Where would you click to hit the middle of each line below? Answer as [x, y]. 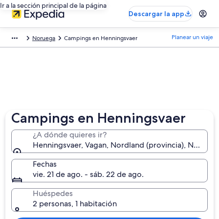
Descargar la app [156, 14]
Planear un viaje [192, 37]
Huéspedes [53, 193]
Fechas [45, 164]
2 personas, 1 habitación [75, 204]
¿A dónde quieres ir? [70, 135]
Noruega [44, 38]
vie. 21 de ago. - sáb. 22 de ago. [88, 174]
